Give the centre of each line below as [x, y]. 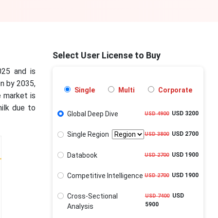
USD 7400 [157, 196]
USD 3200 [184, 113]
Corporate [174, 90]
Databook [82, 155]
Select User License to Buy [107, 55]
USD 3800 [157, 134]
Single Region [89, 135]
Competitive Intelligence [105, 175]
